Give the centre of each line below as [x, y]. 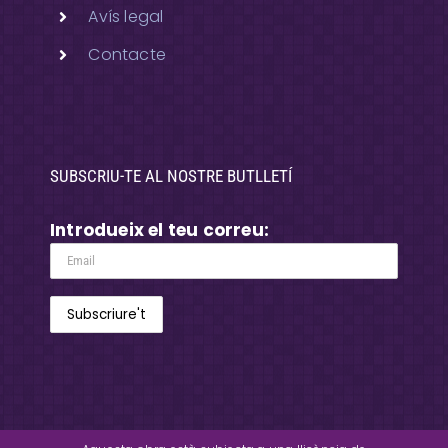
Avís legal [126, 17]
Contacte [127, 55]
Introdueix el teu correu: [159, 229]
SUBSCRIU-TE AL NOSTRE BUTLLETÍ [171, 175]
